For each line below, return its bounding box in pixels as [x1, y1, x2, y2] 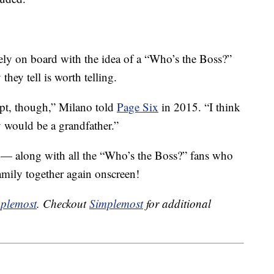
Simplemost [89, 196, 143, 212]
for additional [143, 196, 211, 212]
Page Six [117, 99, 158, 115]
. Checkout [37, 196, 89, 212]
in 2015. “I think [158, 99, 240, 115]
